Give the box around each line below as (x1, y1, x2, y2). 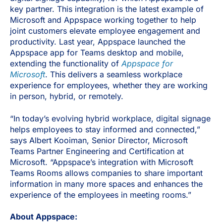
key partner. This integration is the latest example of (10, 4, 204, 14)
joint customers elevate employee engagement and (10, 26, 200, 36)
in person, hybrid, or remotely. (10, 91, 123, 102)
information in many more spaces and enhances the (10, 178, 203, 189)
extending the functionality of (10, 58, 121, 69)
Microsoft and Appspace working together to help (10, 15, 196, 25)
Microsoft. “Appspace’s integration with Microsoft (10, 157, 193, 167)
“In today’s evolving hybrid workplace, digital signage (10, 113, 211, 123)
